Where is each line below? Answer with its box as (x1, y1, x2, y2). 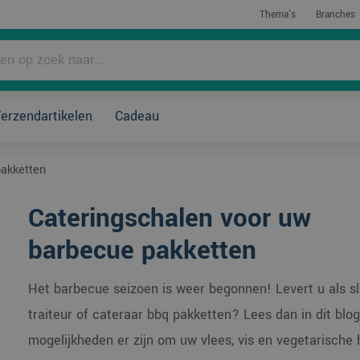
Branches (315, 8, 355, 22)
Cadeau (114, 107, 159, 125)
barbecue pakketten (27, 232, 256, 269)
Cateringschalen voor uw (27, 200, 311, 237)
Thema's (259, 8, 296, 22)
